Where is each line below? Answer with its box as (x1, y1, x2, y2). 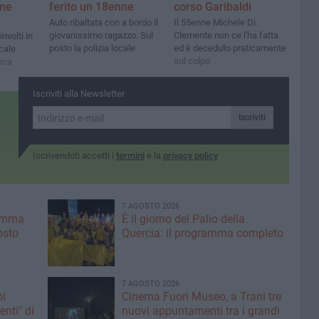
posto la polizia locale (49, 43, 135, 54)
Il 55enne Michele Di (174, 17, 256, 28)
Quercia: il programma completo (121, 226, 283, 240)
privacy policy (162, 150, 218, 161)
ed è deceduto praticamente (174, 43, 287, 54)
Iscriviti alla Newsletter (32, 88, 125, 99)
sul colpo (174, 56, 211, 67)
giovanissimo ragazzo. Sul (49, 30, 153, 41)
